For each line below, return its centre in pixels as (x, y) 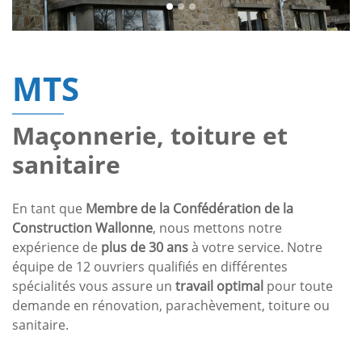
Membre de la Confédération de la (189, 209)
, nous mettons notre (217, 228)
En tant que (49, 209)
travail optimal (219, 286)
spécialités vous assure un (94, 286)
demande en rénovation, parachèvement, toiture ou (171, 306)
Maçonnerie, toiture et (150, 136)
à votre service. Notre (255, 248)
